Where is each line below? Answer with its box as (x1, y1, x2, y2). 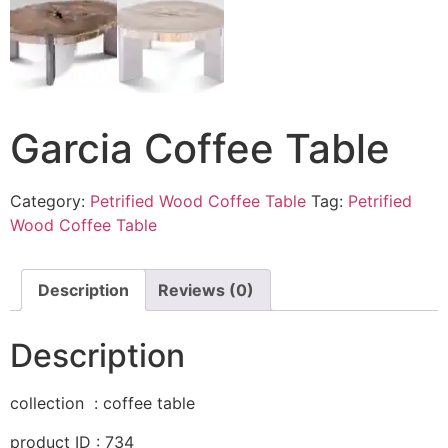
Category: (10, 191, 90, 212)
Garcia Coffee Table (10, 124, 390, 174)
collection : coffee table (10, 393, 195, 414)
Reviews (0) (158, 280, 254, 301)
